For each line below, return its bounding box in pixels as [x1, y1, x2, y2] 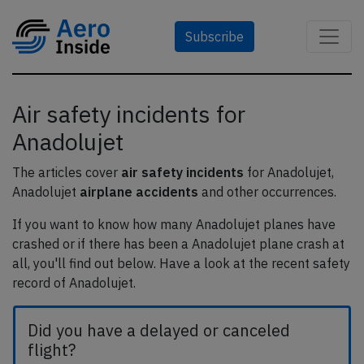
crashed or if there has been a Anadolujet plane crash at [12, 236, 344, 252]
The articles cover [12, 164, 121, 180]
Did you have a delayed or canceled [28, 319, 290, 341]
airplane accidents [80, 184, 198, 200]
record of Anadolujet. [12, 275, 136, 291]
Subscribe [185, 28, 244, 45]
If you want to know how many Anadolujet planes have [12, 216, 336, 232]
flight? [28, 339, 76, 361]
